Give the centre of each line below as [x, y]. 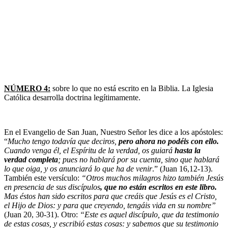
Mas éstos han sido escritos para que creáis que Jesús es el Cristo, [110, 196]
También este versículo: [43, 178]
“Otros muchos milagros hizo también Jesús [152, 178]
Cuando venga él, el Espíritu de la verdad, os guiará [89, 151]
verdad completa [31, 160]
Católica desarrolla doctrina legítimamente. [72, 98]
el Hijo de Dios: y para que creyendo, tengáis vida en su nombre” [110, 206]
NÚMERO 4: [27, 89]
